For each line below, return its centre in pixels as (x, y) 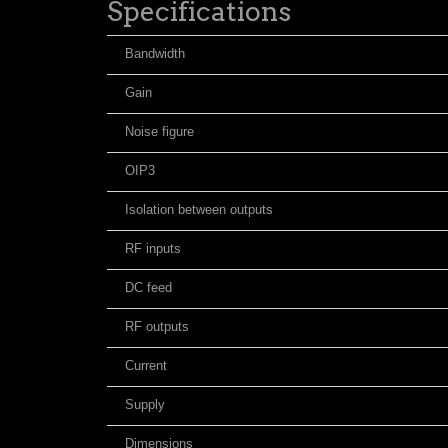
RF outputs (157, 326)
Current (146, 365)
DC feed (148, 287)
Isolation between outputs (199, 209)
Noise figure (159, 131)
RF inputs (153, 248)
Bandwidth (155, 53)
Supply (145, 404)
